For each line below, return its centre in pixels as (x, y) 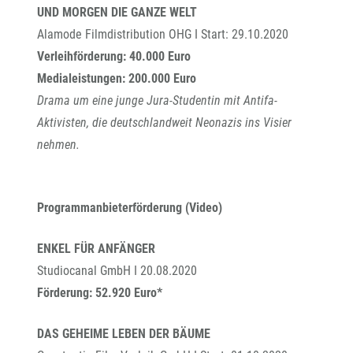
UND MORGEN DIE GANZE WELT (117, 12)
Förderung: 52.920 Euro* (100, 293)
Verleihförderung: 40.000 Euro (114, 56)
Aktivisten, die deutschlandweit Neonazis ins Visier (164, 123)
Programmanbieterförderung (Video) (130, 208)
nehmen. (58, 145)
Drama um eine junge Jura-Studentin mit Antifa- (157, 100)
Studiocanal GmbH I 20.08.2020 (117, 271)
